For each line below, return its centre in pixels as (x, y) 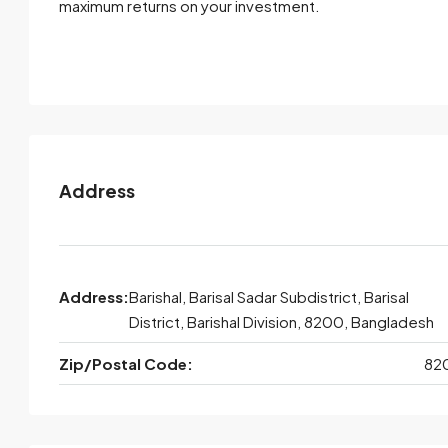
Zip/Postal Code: (126, 363)
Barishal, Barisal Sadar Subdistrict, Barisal (269, 296)
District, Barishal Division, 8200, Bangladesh (281, 321)
